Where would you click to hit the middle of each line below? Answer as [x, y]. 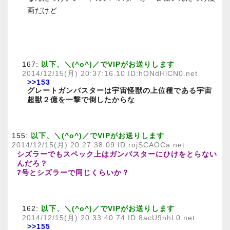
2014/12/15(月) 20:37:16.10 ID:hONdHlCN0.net [110, 74]
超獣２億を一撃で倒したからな [81, 100]
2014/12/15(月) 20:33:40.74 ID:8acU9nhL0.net [109, 218]
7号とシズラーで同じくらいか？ [73, 173]
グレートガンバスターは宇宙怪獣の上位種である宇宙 [120, 91]
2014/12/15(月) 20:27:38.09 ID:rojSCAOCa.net [98, 145]
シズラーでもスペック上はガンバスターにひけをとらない [117, 155]
